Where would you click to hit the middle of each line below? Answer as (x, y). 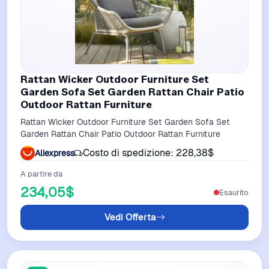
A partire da (41, 174)
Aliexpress (55, 153)
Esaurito (234, 192)
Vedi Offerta (130, 217)
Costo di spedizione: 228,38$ (148, 153)
